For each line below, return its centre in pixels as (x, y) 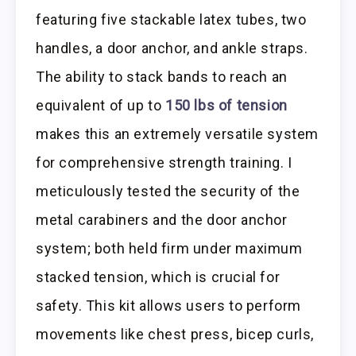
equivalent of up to (101, 106)
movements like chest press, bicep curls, (175, 335)
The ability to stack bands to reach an (162, 77)
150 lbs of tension (226, 106)
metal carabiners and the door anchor (162, 220)
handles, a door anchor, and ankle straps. (172, 48)
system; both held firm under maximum (169, 249)
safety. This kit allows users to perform (169, 306)
